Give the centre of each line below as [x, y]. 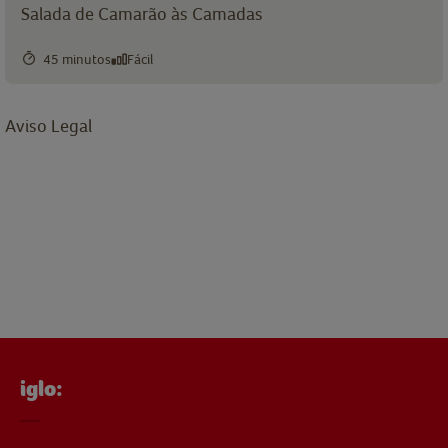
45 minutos [77, 58]
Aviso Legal [48, 126]
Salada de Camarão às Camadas [142, 14]
